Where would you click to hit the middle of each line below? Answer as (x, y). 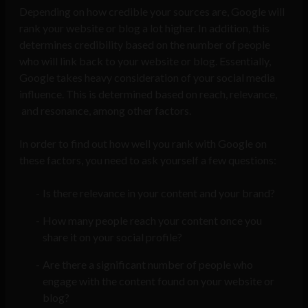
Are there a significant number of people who (147, 265)
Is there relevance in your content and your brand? (158, 193)
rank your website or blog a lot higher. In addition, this (144, 28)
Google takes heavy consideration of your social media (147, 78)
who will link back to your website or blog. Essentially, (145, 61)
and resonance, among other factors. (105, 111)
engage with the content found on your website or (158, 281)
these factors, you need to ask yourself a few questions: (148, 160)
